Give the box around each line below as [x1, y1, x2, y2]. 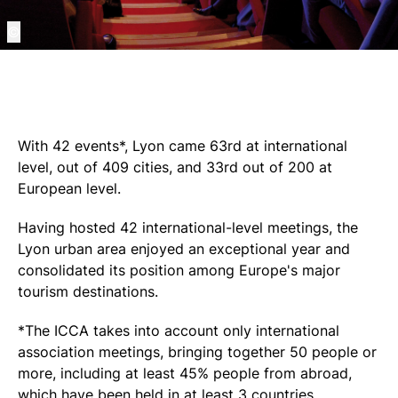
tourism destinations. [18, 283, 158, 300]
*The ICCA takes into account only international [18, 322, 339, 339]
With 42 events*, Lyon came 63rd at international [18, 137, 347, 155]
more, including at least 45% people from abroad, [18, 364, 352, 382]
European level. [18, 179, 121, 197]
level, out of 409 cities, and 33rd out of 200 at [18, 158, 332, 176]
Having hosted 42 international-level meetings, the [18, 219, 358, 236]
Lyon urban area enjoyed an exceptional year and [18, 240, 350, 258]
